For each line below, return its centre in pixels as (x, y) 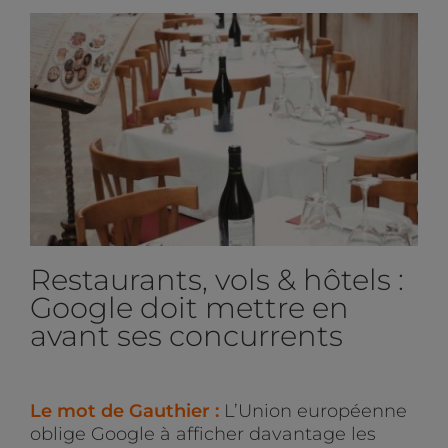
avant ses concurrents (186, 335)
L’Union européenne (315, 410)
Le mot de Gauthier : (126, 410)
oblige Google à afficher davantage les (202, 433)
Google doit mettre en (189, 307)
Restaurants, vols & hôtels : (216, 279)
